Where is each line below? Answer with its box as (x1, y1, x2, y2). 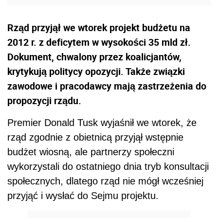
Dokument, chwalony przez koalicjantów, (7, 50, 182, 64)
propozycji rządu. (7, 94, 81, 108)
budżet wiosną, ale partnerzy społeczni (7, 146, 174, 158)
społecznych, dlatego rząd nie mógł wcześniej (7, 176, 203, 187)
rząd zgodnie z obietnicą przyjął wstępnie (7, 132, 183, 143)
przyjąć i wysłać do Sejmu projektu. (7, 190, 159, 201)
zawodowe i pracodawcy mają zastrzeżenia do (7, 79, 206, 93)
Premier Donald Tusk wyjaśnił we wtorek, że (7, 117, 197, 128)
